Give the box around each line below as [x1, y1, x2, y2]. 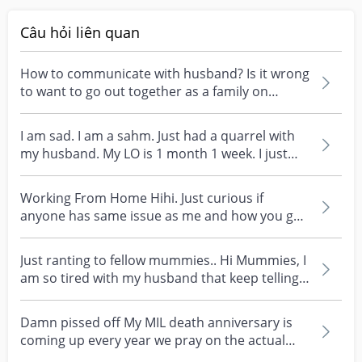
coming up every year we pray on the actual [20, 331, 285, 349]
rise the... [20, 162, 76, 180]
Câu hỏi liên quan [20, 23, 140, 42]
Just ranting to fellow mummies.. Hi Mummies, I [20, 251, 306, 269]
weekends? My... [20, 100, 117, 118]
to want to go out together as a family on [20, 82, 268, 100]
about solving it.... [20, 225, 127, 242]
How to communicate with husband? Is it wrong [20, 65, 309, 82]
